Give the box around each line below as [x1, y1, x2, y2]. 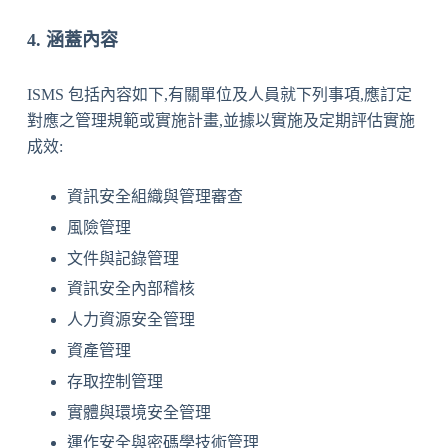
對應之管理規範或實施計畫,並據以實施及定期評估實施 [26, 112, 415, 129]
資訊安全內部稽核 [66, 280, 195, 298]
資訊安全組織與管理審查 [66, 188, 243, 205]
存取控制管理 [66, 372, 163, 390]
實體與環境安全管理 [66, 403, 211, 421]
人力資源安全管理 [66, 311, 195, 329]
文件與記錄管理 [66, 249, 179, 267]
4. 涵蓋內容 [26, 30, 118, 50]
